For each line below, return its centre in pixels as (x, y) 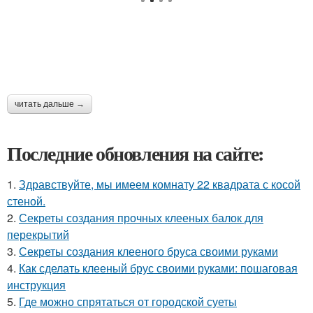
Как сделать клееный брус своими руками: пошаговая (158, 268)
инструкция (36, 284)
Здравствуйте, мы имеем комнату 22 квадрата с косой (160, 184)
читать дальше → (50, 104)
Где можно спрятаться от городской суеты (128, 301)
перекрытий (38, 234)
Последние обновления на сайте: (136, 153)
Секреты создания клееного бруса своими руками (148, 251)
